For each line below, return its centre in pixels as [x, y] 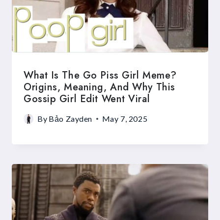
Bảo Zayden [70, 119]
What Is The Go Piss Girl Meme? [100, 76]
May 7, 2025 [125, 119]
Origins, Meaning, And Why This [99, 87]
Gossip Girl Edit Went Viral [87, 99]
